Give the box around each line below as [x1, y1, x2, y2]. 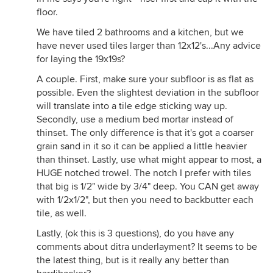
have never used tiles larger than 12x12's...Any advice [37, 40, 261, 52]
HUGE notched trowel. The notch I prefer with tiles [37, 167, 251, 179]
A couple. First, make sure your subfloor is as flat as [37, 73, 253, 85]
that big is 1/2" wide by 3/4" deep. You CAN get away [37, 180, 259, 193]
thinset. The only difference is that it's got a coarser [37, 127, 253, 139]
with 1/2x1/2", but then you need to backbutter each [37, 194, 253, 206]
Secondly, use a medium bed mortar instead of [37, 113, 233, 126]
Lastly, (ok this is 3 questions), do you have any [37, 227, 234, 239]
